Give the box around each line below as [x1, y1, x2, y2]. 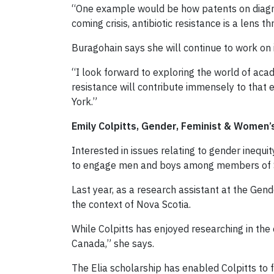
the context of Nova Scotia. [72, 198, 191, 211]
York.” [72, 95, 97, 108]
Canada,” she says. [72, 237, 154, 250]
